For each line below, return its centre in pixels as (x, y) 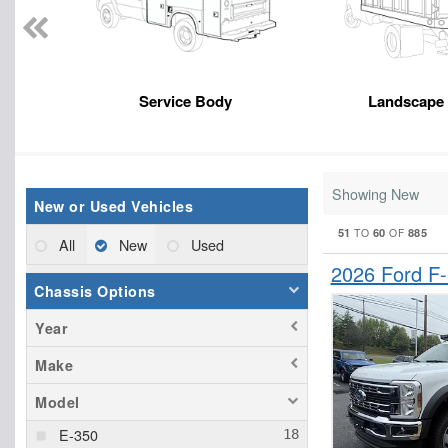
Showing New (375, 193)
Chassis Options (95, 290)
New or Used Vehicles (113, 205)
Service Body (186, 100)
